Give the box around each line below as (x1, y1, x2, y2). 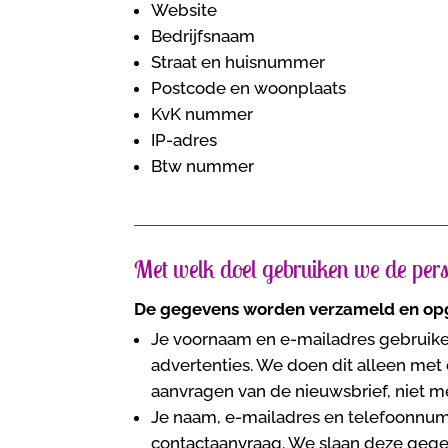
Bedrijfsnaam (151, 25, 256, 46)
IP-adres (151, 129, 218, 150)
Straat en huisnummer (151, 51, 326, 72)
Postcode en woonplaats (151, 77, 347, 98)
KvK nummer (151, 103, 254, 124)
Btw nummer (151, 155, 255, 176)
